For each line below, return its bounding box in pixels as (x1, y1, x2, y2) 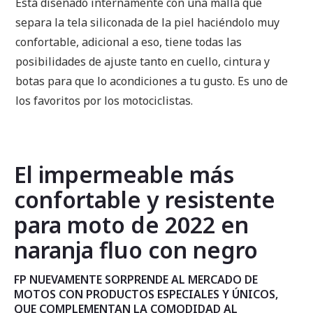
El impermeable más (14, 159, 234, 189)
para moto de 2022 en (14, 210, 249, 240)
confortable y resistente (14, 184, 275, 214)
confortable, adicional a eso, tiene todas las (15, 34, 242, 50)
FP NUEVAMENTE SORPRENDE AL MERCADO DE (14, 272, 258, 287)
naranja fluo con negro (14, 235, 258, 265)
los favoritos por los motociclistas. (15, 93, 193, 108)
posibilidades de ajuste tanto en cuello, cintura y (15, 54, 270, 69)
